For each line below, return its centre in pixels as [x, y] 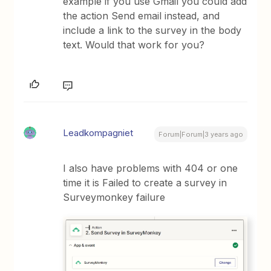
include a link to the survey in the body [152, 30]
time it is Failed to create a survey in [145, 182]
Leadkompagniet [98, 132]
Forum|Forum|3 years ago [201, 134]
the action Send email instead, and [142, 15]
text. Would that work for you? [134, 44]
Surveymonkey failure [114, 197]
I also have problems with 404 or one [151, 168]
